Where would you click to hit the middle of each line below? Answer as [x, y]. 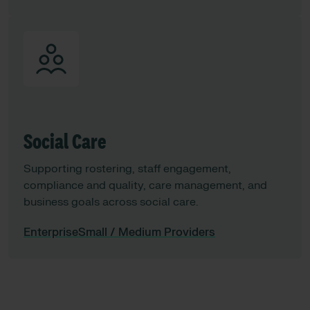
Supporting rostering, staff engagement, [127, 169]
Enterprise [51, 232]
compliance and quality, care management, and [145, 185]
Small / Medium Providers [147, 232]
